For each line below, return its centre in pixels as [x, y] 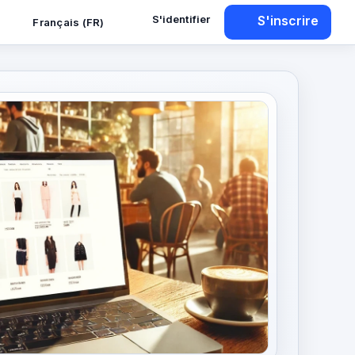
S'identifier [181, 19]
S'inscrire [288, 21]
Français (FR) [69, 22]
